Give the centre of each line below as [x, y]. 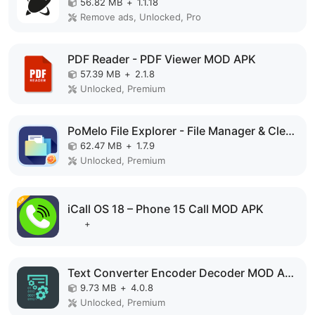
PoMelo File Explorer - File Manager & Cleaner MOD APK [290, 131]
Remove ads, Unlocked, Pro [141, 17]
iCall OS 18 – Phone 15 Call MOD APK [166, 208]
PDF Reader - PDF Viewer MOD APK [162, 59]
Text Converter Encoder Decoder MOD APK [289, 273]
